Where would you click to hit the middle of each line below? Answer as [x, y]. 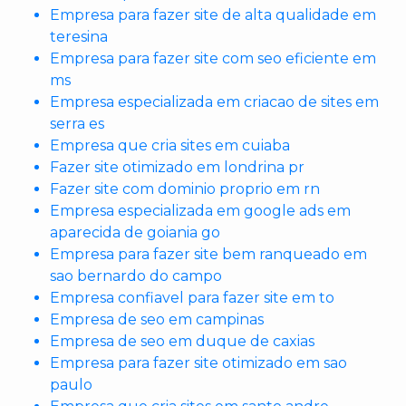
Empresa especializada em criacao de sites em [214, 102]
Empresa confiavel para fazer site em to [192, 298]
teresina [79, 37]
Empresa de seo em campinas [157, 319]
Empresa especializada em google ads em [200, 211]
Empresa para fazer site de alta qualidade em [213, 15]
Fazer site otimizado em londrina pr [177, 167]
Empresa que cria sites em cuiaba [170, 145]
